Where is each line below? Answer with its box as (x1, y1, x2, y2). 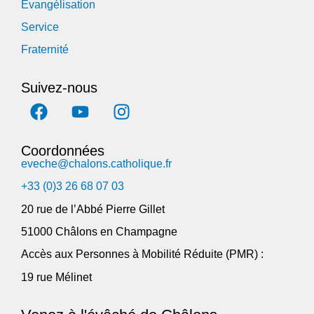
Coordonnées (21, 142, 104, 158)
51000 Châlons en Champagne (21, 225, 177, 238)
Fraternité (21, 43, 69, 56)
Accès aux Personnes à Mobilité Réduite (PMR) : (21, 248, 264, 261)
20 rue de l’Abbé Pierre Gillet (21, 203, 165, 215)
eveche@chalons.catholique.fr (21, 157, 172, 170)
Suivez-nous (21, 79, 97, 95)
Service (21, 21, 59, 34)
